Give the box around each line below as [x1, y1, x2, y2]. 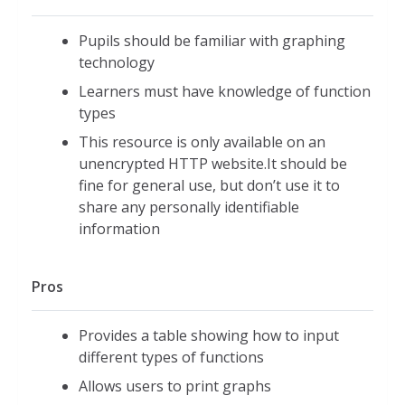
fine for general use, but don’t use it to [79, 174, 340, 195]
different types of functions [79, 346, 264, 367]
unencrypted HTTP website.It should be [79, 153, 347, 174]
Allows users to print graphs [79, 375, 271, 396]
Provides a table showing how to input [79, 325, 339, 345]
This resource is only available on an [79, 131, 325, 152]
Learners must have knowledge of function [79, 80, 371, 101]
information [79, 218, 160, 239]
